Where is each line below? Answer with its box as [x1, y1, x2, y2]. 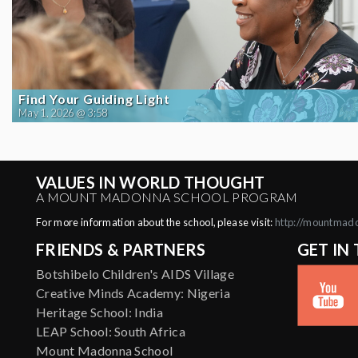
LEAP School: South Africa [36, 324, 185, 339]
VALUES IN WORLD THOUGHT [36, 173, 265, 192]
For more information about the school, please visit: [36, 216, 275, 229]
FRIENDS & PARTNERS [36, 240, 206, 259]
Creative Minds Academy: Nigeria [36, 285, 230, 300]
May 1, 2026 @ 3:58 [18, 106, 108, 119]
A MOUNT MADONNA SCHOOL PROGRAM [36, 189, 298, 205]
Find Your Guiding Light [18, 91, 170, 106]
